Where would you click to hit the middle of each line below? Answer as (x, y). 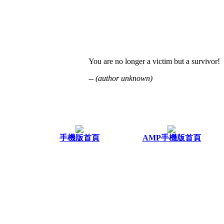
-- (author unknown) (120, 78)
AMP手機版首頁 (171, 137)
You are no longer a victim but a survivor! (154, 61)
